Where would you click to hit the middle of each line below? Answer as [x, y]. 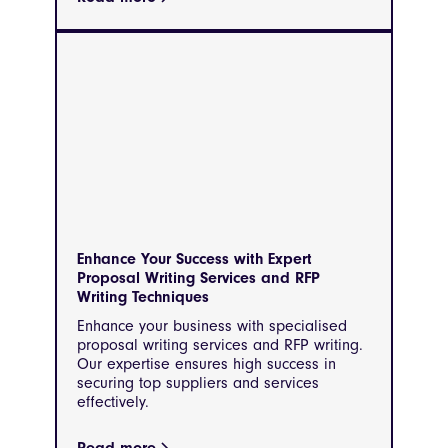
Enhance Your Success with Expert [194, 259]
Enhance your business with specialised [212, 326]
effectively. [113, 402]
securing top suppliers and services [198, 383]
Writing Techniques [143, 297]
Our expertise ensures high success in [206, 364]
